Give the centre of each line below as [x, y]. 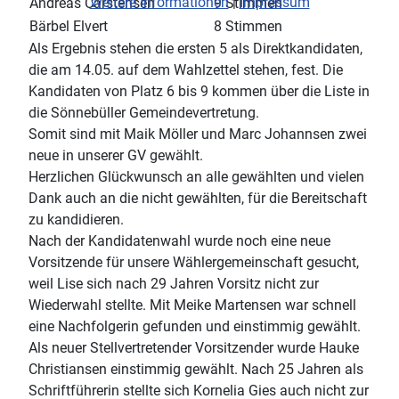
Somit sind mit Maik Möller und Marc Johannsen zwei [198, 134]
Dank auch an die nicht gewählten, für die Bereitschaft [198, 198]
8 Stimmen [248, 26]
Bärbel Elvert [69, 26]
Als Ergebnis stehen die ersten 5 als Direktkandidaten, [195, 48]
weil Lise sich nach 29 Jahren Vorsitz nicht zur [174, 283]
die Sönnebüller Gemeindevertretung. [144, 112]
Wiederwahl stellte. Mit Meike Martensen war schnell [192, 305]
